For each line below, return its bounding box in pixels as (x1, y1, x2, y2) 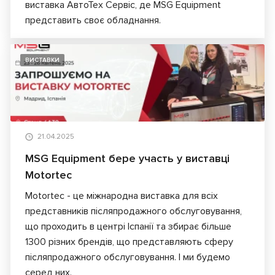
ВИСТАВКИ (25, 56, 60, 64)
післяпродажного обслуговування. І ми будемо (25, 251, 230, 264)
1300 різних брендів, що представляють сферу (25, 236, 233, 249)
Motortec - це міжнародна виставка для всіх (25, 190, 218, 203)
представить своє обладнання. (25, 14, 161, 26)
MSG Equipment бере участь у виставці (25, 152, 230, 166)
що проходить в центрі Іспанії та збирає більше (25, 220, 231, 233)
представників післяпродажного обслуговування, (25, 205, 242, 218)
